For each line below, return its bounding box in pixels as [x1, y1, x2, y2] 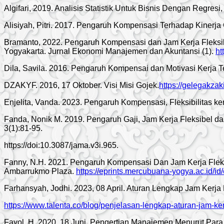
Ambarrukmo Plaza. [4, 166, 76, 175]
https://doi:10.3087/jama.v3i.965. [4, 140, 118, 149]
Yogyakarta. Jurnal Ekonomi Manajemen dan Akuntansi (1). [4, 46, 215, 55]
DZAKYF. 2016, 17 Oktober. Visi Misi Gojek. [4, 80, 159, 89]
